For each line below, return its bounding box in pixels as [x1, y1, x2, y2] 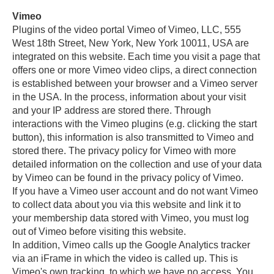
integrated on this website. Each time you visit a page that [12, 51, 260, 62]
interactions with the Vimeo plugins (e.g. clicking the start [12, 119, 257, 129]
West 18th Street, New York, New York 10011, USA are [12, 38, 249, 48]
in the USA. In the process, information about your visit [12, 92, 246, 102]
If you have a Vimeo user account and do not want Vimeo [12, 186, 258, 196]
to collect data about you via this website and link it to [12, 199, 241, 210]
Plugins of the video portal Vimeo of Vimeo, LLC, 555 [12, 24, 241, 35]
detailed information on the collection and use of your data [12, 159, 262, 169]
